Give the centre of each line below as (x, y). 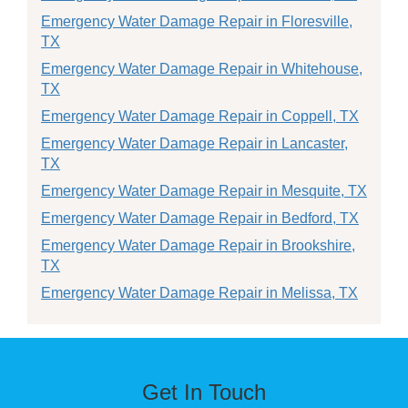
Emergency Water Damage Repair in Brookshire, (198, 245)
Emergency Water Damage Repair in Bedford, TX (200, 218)
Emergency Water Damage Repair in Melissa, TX (199, 293)
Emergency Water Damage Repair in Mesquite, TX (204, 191)
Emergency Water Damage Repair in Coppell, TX (200, 116)
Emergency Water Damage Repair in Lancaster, (194, 143)
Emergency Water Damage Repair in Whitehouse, (202, 69)
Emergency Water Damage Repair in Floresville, (197, 21)
